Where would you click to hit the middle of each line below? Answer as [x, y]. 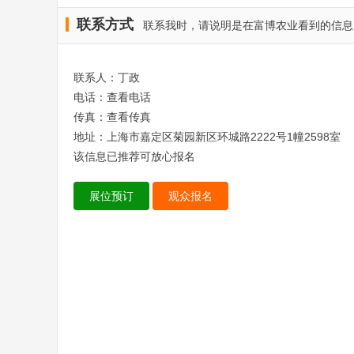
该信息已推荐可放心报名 [134, 156]
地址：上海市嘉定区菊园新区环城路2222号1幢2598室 [207, 137]
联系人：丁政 [107, 77]
